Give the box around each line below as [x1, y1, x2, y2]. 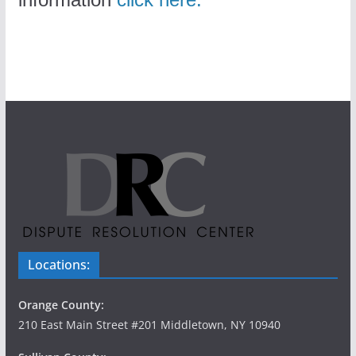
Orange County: [17, 297, 104, 313]
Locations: [27, 256, 90, 274]
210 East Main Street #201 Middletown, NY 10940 [17, 317, 281, 333]
